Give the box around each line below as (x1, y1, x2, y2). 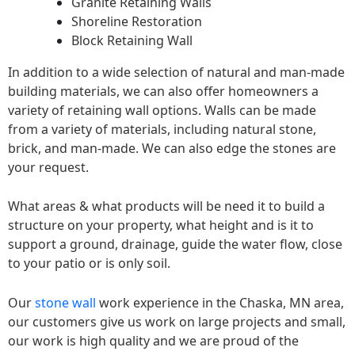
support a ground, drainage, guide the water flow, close (8, 235, 342, 254)
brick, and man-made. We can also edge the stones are (8, 139, 336, 157)
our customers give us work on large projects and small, (8, 312, 345, 330)
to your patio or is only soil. (8, 254, 170, 273)
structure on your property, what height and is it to (8, 216, 314, 235)
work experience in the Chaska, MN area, (96, 293, 344, 311)
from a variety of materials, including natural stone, (8, 120, 316, 138)
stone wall (35, 293, 96, 311)
